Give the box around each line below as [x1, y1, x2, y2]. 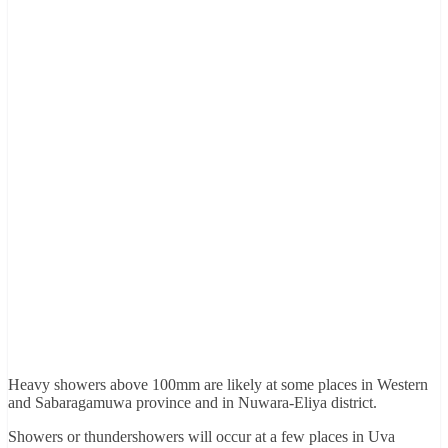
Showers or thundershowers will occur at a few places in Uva [8, 427, 395, 445]
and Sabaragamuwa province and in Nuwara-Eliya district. [8, 393, 377, 411]
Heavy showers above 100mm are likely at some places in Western [8, 375, 428, 393]
